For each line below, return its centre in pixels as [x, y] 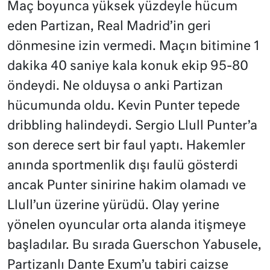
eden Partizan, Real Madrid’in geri [109, 27]
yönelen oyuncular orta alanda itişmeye [127, 225]
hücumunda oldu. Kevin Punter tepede [124, 106]
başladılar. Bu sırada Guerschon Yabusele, [134, 245]
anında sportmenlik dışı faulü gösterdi [123, 166]
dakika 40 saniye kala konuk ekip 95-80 [128, 66]
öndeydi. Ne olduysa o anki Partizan [115, 86]
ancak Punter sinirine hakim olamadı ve [127, 186]
